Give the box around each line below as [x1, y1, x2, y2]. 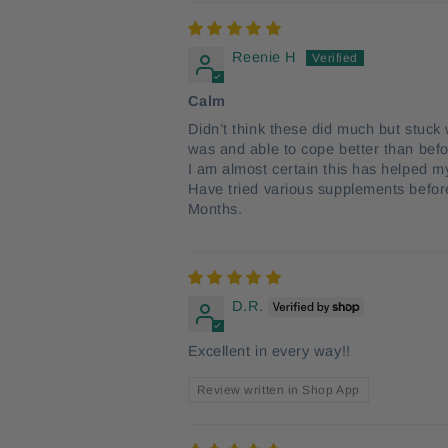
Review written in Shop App [196, 383, 360, 397]
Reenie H [231, 48, 297, 65]
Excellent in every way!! [187, 343, 351, 359]
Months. [187, 200, 243, 217]
